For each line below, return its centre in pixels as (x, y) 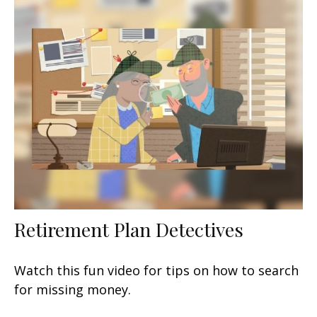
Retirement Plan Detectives (129, 230)
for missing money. (73, 290)
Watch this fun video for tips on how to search (156, 271)
